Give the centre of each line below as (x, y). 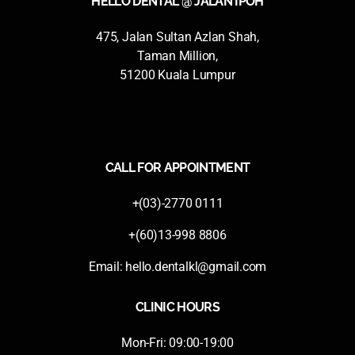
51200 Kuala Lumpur (177, 74)
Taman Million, (177, 55)
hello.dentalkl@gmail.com (196, 266)
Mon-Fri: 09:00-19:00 (177, 342)
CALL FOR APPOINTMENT (177, 167)
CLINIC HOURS (177, 307)
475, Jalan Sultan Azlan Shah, (177, 36)
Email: (107, 266)
